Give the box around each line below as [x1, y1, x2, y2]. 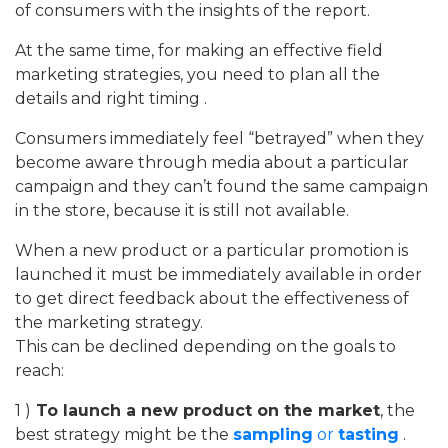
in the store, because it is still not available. [15, 200, 349, 220]
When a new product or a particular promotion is [15, 240, 408, 260]
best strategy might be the [15, 424, 233, 444]
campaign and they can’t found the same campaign [15, 176, 428, 196]
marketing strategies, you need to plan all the [15, 64, 380, 84]
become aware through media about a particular [15, 152, 409, 172]
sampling [233, 424, 313, 444]
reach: [15, 360, 64, 380]
